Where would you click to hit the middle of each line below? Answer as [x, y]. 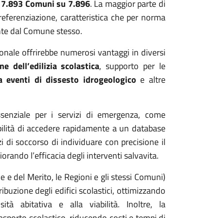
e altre [153, 80]
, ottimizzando [139, 191]
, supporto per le [133, 66]
